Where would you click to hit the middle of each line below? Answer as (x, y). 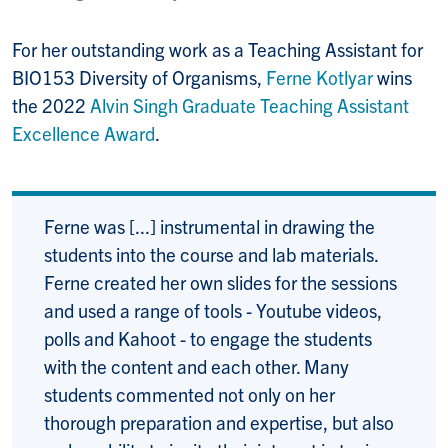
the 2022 (51, 105)
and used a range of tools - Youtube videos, (213, 310)
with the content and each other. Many (196, 366)
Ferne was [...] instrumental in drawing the (209, 226)
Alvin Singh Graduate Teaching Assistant (249, 105)
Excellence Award (83, 133)
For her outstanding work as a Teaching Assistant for (217, 49)
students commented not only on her (189, 394)
